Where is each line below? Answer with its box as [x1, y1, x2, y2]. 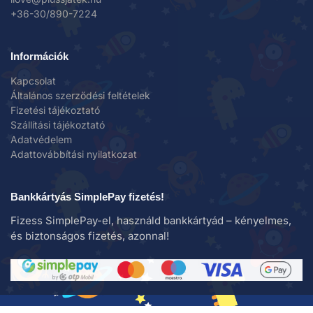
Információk [10, 50, 68, 63]
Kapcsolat [10, 74, 56, 87]
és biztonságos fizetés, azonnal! [10, 229, 169, 243]
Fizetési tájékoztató [10, 103, 100, 116]
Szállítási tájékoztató [10, 118, 105, 131]
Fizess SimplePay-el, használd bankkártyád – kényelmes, [10, 214, 291, 228]
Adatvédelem [10, 133, 72, 145]
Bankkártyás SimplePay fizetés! [10, 190, 164, 203]
